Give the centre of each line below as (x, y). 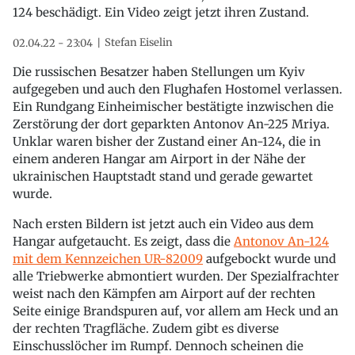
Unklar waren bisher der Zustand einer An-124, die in (167, 141)
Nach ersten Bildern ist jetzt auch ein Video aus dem (163, 223)
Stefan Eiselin (139, 42)
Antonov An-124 (281, 241)
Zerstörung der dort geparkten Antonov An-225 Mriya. (171, 124)
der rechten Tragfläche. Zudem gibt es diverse (146, 328)
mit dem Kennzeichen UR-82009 (108, 258)
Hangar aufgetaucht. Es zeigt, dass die (123, 241)
